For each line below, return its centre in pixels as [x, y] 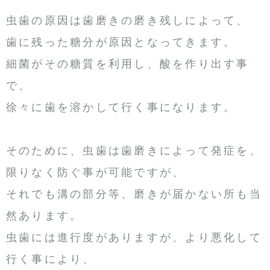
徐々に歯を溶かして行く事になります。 [121, 108]
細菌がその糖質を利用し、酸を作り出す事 [128, 64]
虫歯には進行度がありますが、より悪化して [134, 238]
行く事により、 [51, 259]
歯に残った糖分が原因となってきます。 [121, 42]
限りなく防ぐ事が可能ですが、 [96, 173]
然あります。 [45, 216]
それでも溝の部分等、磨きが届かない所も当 [134, 194]
